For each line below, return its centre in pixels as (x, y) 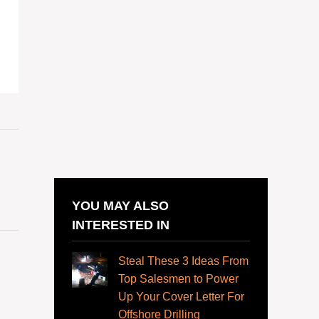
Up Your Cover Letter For (181, 297)
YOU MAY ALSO (120, 206)
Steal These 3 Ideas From (183, 261)
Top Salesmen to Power (178, 279)
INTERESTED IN (121, 225)
